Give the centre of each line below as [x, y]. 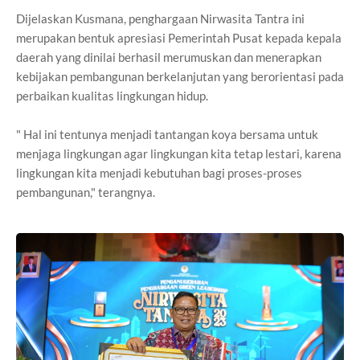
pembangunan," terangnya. [86, 192]
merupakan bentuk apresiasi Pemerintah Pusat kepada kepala [179, 38]
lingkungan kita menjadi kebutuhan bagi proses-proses [159, 173]
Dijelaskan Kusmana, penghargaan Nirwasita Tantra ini [160, 19]
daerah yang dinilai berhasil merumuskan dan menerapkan [169, 57]
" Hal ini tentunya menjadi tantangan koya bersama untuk [167, 135]
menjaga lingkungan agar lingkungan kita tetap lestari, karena [179, 154]
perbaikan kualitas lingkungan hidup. [112, 96]
